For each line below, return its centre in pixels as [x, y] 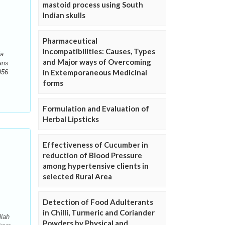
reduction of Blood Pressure [92, 155]
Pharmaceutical [70, 41]
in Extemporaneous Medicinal [95, 73]
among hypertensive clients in [96, 166]
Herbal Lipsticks [71, 119]
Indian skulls [64, 15]
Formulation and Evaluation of [96, 109]
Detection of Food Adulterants [98, 202]
